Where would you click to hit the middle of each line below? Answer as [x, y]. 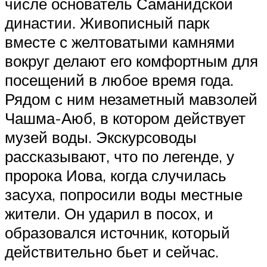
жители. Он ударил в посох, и [109, 213]
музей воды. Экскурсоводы [101, 137]
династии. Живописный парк [107, 22]
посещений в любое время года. [119, 80]
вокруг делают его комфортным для [131, 60]
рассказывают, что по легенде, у [119, 156]
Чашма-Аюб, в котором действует [125, 118]
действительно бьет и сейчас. [112, 251]
